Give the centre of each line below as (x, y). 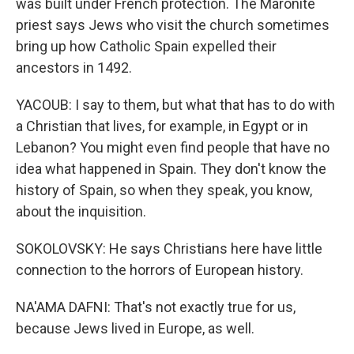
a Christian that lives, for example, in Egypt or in (162, 126)
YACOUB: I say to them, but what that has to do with (175, 105)
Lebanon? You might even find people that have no (173, 147)
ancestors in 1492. (74, 68)
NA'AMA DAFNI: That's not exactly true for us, (156, 307)
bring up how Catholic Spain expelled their (146, 46)
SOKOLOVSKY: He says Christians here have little (169, 249)
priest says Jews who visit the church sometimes (173, 25)
